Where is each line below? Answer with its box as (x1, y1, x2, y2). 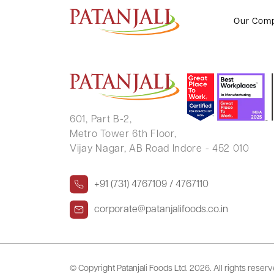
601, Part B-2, (70, 115, 132, 125)
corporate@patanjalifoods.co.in (94, 204, 228, 215)
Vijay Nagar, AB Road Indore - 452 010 (70, 144, 250, 154)
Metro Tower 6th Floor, (70, 130, 177, 139)
